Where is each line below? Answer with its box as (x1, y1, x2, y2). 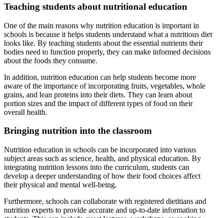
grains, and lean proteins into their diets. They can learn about (4, 90, 192, 99)
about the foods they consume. (4, 56, 97, 65)
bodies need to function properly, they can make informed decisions (4, 47, 211, 56)
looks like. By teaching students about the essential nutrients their (4, 38, 203, 47)
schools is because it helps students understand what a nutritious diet (4, 30, 212, 38)
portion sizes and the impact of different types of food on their (4, 99, 193, 108)
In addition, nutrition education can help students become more (4, 73, 196, 81)
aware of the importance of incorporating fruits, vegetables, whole (4, 81, 205, 90)
